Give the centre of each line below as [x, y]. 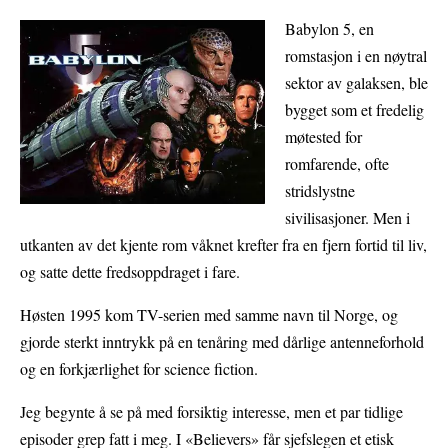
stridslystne [319, 191]
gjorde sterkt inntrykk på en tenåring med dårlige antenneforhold [222, 342]
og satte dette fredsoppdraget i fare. [130, 272]
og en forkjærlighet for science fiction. [139, 369]
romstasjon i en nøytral [355, 56]
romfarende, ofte [336, 164]
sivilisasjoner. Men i [347, 218]
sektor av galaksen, [344, 83]
